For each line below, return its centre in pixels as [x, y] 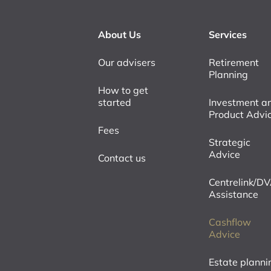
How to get [123, 90]
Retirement [234, 62]
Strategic [230, 142]
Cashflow [230, 222]
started [115, 102]
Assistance [234, 194]
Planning [229, 74]
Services [228, 34]
